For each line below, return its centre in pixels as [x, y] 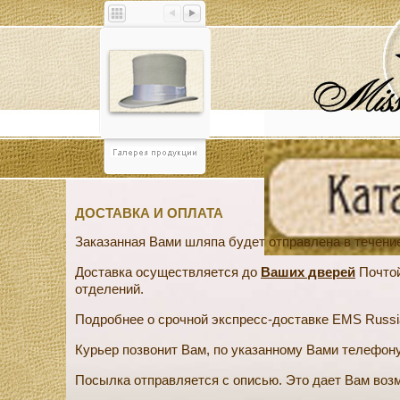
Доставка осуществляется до [168, 272]
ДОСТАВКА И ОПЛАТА [149, 213]
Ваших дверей [308, 272]
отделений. [109, 289]
